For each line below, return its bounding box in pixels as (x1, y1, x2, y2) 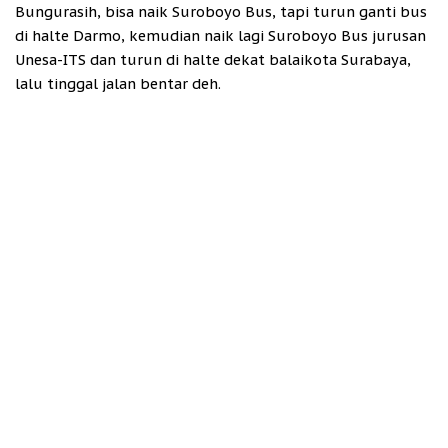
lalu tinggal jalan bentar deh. (15, 73, 221, 93)
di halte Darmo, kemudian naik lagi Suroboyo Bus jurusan (15, 25, 426, 45)
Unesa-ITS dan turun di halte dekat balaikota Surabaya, (15, 49, 411, 69)
